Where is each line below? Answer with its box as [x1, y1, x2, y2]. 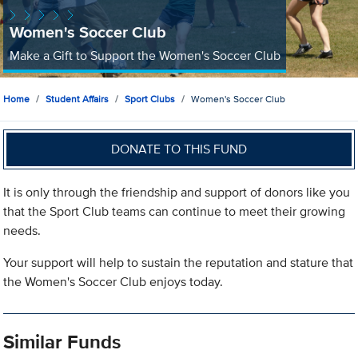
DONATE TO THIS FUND [111, 139, 248, 158]
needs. [3, 221, 42, 241]
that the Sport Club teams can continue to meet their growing [3, 202, 346, 221]
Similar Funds [3, 328, 121, 356]
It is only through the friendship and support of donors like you [3, 183, 351, 202]
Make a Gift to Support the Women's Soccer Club [9, 46, 280, 65]
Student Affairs [46, 92, 109, 106]
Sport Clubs [125, 92, 176, 106]
